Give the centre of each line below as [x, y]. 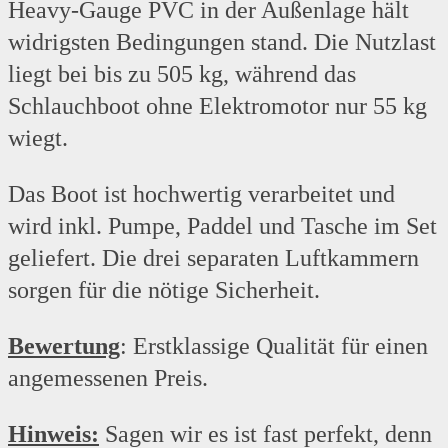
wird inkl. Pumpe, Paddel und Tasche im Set [222, 226]
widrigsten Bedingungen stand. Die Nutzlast [222, 42]
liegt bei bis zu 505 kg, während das [182, 74]
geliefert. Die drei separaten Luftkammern [213, 258]
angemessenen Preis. [108, 378]
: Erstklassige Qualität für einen [274, 346]
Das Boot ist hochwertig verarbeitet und [201, 194]
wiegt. [38, 138]
